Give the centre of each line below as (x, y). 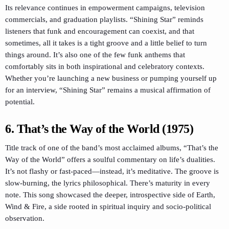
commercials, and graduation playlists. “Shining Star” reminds (104, 20)
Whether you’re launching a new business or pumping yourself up (111, 78)
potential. (20, 102)
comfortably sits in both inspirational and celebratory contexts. (105, 67)
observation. (25, 218)
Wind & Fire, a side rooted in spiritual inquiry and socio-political (108, 206)
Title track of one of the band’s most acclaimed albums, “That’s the (112, 147)
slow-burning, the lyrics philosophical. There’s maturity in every (108, 183)
